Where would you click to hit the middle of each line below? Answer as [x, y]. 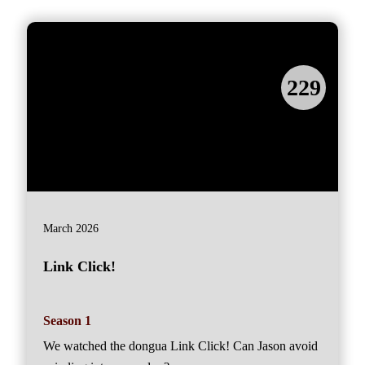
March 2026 [71, 229]
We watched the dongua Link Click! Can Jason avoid [180, 345]
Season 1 [67, 320]
